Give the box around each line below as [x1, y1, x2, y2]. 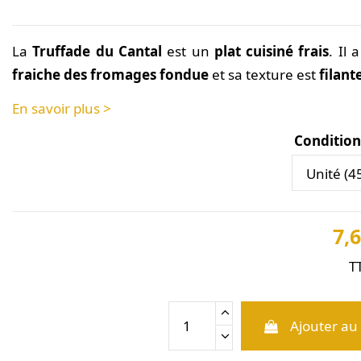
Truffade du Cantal [32, 41, 162, 60]
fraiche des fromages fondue [11, 64, 209, 84]
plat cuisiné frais [214, 41, 330, 60]
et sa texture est [211, 64, 319, 84]
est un [161, 41, 214, 60]
